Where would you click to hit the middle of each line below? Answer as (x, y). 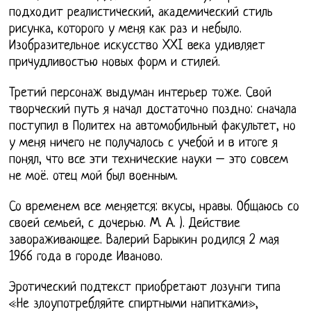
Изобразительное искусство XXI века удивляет (137, 47)
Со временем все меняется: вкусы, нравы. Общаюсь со (154, 208)
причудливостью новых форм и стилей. (115, 63)
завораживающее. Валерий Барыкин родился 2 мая (144, 241)
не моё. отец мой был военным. (94, 177)
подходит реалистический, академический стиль (141, 13)
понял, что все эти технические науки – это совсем (149, 160)
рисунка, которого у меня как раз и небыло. (126, 30)
